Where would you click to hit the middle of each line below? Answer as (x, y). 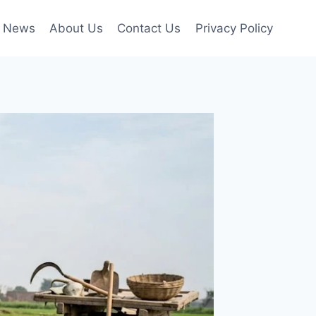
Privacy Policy (234, 28)
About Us (77, 28)
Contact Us (149, 28)
